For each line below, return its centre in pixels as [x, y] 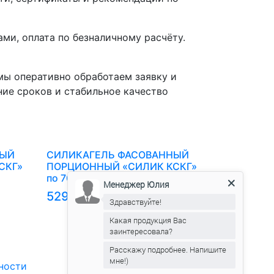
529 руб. [72, 196]
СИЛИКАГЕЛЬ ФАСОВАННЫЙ [118, 155]
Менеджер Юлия [136, 184]
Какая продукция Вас [148, 220]
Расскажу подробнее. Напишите [168, 249]
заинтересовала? [141, 231]
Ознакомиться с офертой [141, 241]
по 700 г [66, 178]
